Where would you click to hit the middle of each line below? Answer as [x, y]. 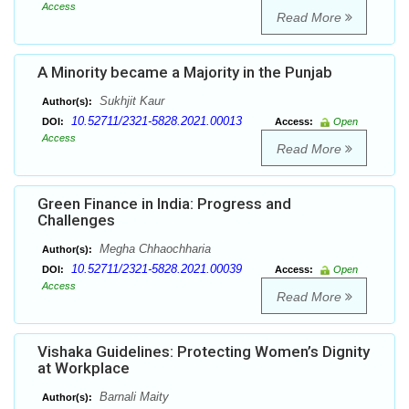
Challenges [76, 220]
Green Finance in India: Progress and [164, 204]
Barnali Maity [132, 397]
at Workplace [84, 368]
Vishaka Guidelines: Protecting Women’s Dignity [204, 352]
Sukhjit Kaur [130, 101]
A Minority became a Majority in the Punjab [185, 73]
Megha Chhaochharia [153, 249]
